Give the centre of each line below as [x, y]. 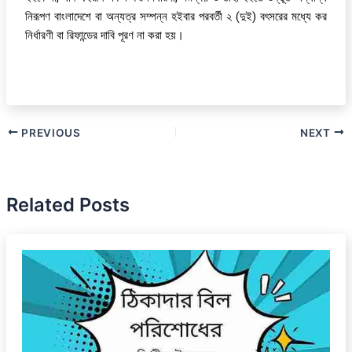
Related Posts [68, 204]
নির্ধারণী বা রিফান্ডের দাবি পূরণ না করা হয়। [105, 36]
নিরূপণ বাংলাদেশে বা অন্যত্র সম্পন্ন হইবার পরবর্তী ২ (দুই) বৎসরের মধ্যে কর [176, 17]
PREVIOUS [49, 132]
